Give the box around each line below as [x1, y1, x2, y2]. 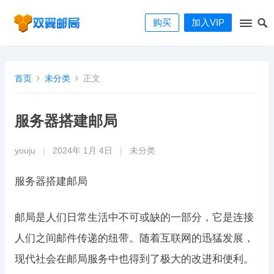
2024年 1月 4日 [52, 146, 113, 155]
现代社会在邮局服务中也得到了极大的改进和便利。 [14, 253, 254, 265]
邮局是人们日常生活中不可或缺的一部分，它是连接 [14, 212, 254, 223]
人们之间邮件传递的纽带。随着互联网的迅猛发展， [14, 232, 254, 244]
